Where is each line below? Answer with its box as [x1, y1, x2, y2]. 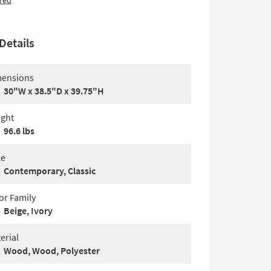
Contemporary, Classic [4, 165, 96, 177]
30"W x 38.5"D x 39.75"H [4, 85, 104, 97]
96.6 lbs [4, 125, 34, 137]
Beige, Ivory [4, 204, 53, 217]
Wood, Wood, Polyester [4, 244, 100, 256]
